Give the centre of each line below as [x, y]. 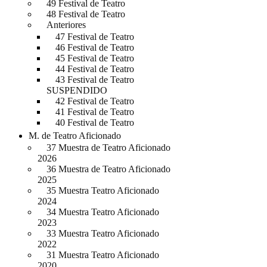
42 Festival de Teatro [95, 101]
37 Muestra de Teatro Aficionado [108, 148]
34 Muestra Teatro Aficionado [103, 212]
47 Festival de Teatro [95, 37]
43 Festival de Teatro [95, 80]
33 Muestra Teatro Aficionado [103, 233]
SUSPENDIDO [77, 90]
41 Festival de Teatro [95, 112]
